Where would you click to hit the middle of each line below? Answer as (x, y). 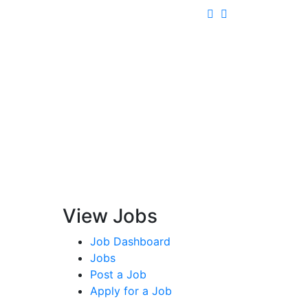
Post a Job (118, 274)
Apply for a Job (131, 290)
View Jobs (110, 216)
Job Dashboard (130, 241)
